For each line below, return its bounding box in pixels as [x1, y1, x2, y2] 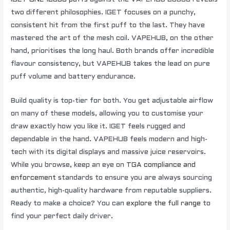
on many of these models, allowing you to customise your [11, 110, 204, 117]
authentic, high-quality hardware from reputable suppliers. [11, 187, 212, 194]
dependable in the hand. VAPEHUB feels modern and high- [11, 136, 208, 143]
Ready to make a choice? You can [11, 200, 127, 207]
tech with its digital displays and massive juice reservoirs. [11, 149, 206, 156]
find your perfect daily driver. [11, 213, 113, 220]
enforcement [11, 175, 56, 181]
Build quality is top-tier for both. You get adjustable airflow [11, 98, 214, 104]
